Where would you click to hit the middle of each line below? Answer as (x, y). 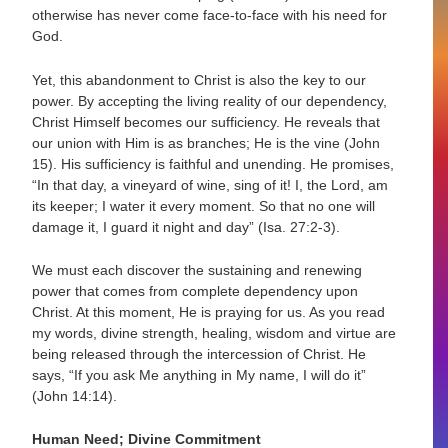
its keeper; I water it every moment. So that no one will (204, 205)
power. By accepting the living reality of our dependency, (210, 100)
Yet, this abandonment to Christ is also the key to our (199, 79)
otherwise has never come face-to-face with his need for (210, 15)
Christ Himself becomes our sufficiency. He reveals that (206, 121)
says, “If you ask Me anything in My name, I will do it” (199, 375)
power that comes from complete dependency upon (195, 291)
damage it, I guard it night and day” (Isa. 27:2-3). (186, 226)
